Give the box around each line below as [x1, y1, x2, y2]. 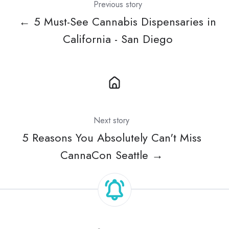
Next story [94, 114, 129, 127]
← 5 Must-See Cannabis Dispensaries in [19, 14, 216, 30]
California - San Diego [62, 31, 173, 48]
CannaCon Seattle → [60, 147, 163, 164]
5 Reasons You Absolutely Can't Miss [21, 130, 201, 146]
